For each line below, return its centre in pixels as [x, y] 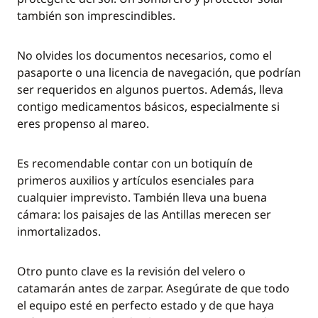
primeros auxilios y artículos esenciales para [136, 180]
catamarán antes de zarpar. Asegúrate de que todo [153, 288]
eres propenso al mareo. [83, 124]
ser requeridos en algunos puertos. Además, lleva [150, 89]
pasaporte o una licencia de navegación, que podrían [159, 72]
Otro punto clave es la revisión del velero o [131, 271]
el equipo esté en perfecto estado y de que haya [146, 305]
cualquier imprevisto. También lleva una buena [142, 197]
